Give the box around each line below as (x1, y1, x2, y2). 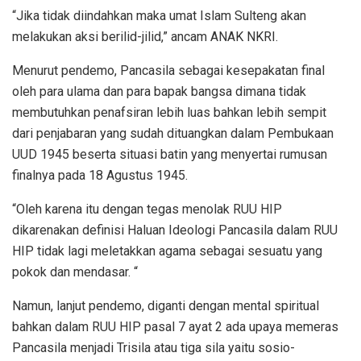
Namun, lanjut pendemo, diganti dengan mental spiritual (12, 298, 319, 314)
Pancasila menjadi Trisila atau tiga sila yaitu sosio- (12, 340, 295, 356)
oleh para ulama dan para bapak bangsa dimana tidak (12, 84, 306, 100)
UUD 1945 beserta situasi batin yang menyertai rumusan (12, 147, 327, 163)
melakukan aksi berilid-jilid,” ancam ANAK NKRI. (12, 29, 278, 45)
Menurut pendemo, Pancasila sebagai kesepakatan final (12, 63, 325, 79)
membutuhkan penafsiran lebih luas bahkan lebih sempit (12, 105, 326, 121)
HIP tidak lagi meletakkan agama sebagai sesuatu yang (12, 243, 322, 259)
